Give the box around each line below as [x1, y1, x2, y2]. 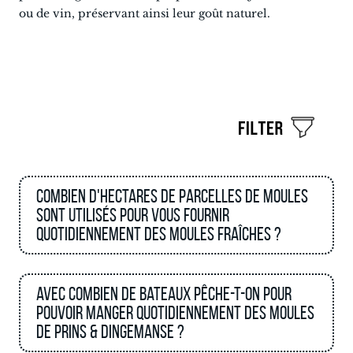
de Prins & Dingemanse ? [36, 321, 184, 342]
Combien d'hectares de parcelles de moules [36, 186, 308, 206]
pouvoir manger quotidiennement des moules [36, 303, 314, 323]
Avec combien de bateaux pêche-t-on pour [36, 284, 292, 304]
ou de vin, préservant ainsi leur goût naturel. [19, 6, 270, 20]
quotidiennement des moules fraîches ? [36, 224, 281, 244]
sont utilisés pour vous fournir [36, 205, 229, 225]
